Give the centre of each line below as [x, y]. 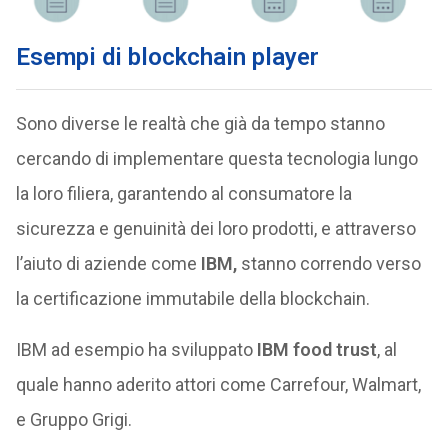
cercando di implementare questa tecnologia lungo [216, 158]
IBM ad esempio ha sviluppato [136, 349]
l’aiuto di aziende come [108, 263]
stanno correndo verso [328, 263]
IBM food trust [316, 349]
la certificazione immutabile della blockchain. [192, 298]
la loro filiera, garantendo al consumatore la [183, 193]
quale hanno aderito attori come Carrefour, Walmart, [218, 384]
